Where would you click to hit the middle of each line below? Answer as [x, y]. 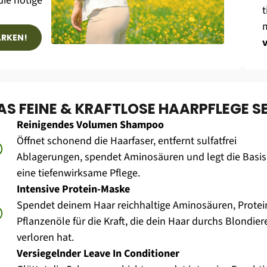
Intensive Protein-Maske [74, 189]
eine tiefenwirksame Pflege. [79, 173]
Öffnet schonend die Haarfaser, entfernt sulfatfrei [127, 141]
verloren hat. [46, 237]
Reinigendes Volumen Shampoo [91, 125]
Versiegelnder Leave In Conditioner [98, 254]
